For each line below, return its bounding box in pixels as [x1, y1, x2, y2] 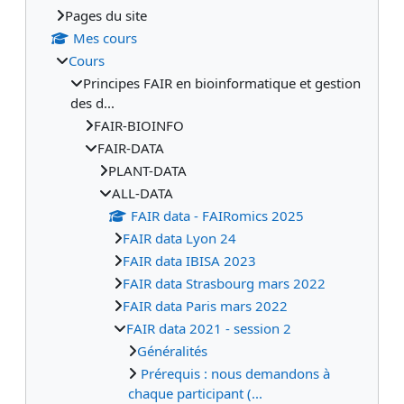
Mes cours [72, 29, 137, 48]
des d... [70, 94, 115, 113]
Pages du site [65, 6, 147, 25]
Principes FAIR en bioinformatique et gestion [83, 74, 361, 93]
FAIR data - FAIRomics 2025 [130, 207, 304, 225]
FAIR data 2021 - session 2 [126, 319, 291, 338]
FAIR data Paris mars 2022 [123, 297, 288, 316]
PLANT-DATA [108, 161, 187, 180]
